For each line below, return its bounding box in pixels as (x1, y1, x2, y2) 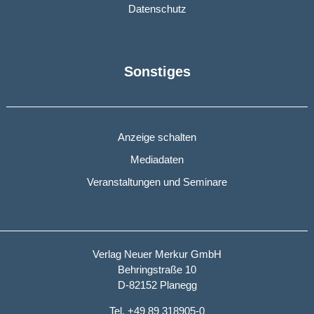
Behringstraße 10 (118, 264, 196, 276)
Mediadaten (130, 153, 184, 166)
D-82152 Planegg (117, 279, 197, 292)
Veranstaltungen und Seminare (87, 176, 227, 189)
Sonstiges (123, 64, 191, 80)
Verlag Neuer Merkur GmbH (93, 248, 221, 261)
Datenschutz (128, 3, 186, 15)
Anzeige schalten (118, 131, 196, 144)
